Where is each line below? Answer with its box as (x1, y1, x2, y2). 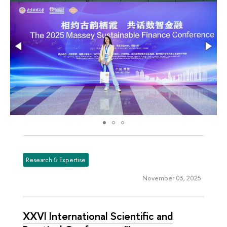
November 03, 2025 (142, 173, 201, 183)
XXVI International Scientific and (23, 209, 173, 223)
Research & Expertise (26, 156, 86, 165)
